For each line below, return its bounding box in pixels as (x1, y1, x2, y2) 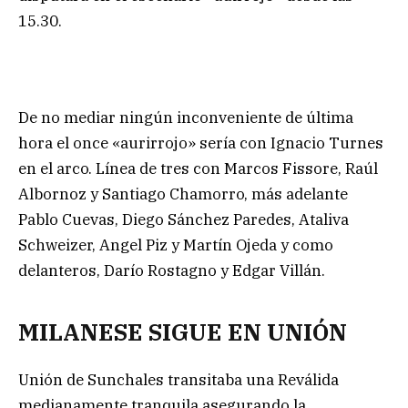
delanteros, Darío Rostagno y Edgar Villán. (18, 260, 325, 281)
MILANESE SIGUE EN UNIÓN (18, 316, 347, 347)
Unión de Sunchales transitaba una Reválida (18, 369, 339, 390)
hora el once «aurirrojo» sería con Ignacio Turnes (18, 133, 383, 154)
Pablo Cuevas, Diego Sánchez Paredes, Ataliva (18, 209, 349, 230)
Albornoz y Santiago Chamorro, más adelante (18, 184, 348, 205)
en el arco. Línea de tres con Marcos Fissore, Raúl (18, 158, 378, 179)
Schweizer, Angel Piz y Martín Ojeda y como (18, 235, 333, 256)
